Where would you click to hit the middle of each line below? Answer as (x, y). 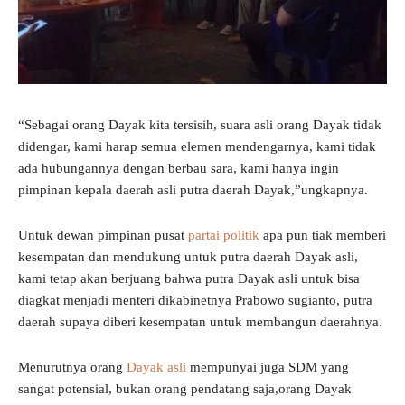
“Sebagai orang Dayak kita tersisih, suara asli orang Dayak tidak (200, 125)
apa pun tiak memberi (323, 235)
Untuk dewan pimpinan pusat (101, 235)
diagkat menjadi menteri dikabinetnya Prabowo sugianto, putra (195, 301)
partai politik (222, 235)
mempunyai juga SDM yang (268, 367)
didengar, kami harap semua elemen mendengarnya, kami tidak (197, 147)
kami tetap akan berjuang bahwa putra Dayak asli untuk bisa (189, 279)
